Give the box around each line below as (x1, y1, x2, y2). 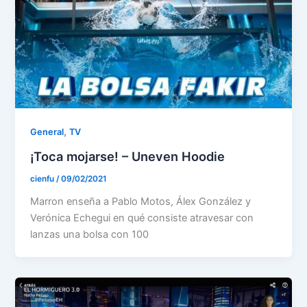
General (30, 127, 64, 138)
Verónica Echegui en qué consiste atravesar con (30, 211, 254, 224)
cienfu (30, 173, 57, 184)
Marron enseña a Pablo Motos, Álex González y (30, 195, 251, 208)
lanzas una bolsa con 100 (30, 228, 149, 241)
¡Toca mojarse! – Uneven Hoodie (30, 149, 225, 164)
